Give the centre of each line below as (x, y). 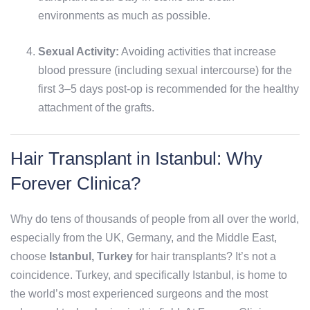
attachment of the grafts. (96, 108)
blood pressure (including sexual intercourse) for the (165, 71)
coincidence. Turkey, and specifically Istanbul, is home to (149, 275)
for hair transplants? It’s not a (204, 257)
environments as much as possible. (124, 16)
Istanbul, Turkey (91, 257)
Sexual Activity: (79, 52)
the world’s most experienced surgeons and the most (139, 294)
